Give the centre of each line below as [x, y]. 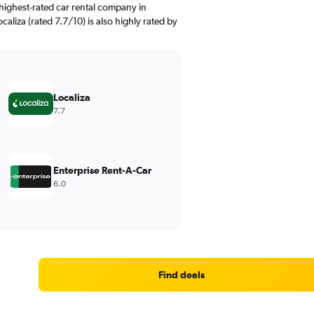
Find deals [181, 275]
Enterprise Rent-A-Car [102, 170]
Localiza [71, 97]
